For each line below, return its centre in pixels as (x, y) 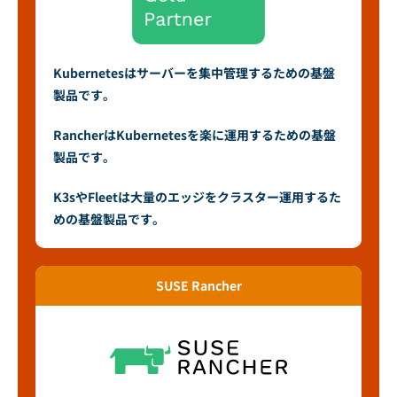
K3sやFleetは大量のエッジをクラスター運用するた (197, 197)
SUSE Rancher (198, 286)
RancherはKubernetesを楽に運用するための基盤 (195, 135)
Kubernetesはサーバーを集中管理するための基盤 (194, 73)
